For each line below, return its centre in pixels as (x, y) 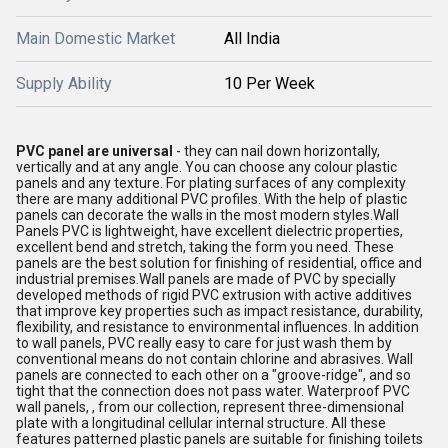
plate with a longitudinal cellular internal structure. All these (201, 422)
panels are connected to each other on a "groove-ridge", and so (213, 374)
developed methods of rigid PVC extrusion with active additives (214, 294)
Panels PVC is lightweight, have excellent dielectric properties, (209, 230)
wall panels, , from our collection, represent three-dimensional (210, 406)
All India (252, 38)
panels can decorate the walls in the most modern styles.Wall (207, 214)
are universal (130, 150)
